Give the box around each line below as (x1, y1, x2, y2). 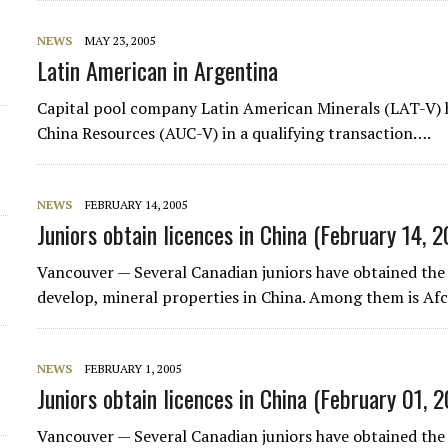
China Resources (37, 122, 156, 144)
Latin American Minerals (201, 97, 381, 119)
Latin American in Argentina (37, 52, 279, 88)
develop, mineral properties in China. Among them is (37, 286, 424, 308)
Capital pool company (37, 97, 202, 119)
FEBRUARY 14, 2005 (85, 197, 188, 212)
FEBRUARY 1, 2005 (85, 361, 182, 376)
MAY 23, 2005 (85, 33, 156, 48)
